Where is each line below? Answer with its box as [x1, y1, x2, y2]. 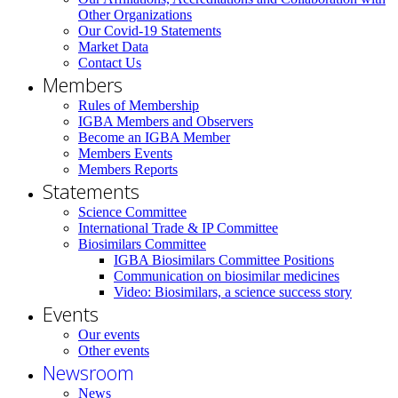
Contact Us [78, 54, 141, 70]
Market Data [78, 38, 148, 54]
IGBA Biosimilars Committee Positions [114, 251, 334, 267]
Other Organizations [78, 6, 192, 22]
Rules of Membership [78, 97, 199, 113]
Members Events [78, 145, 172, 161]
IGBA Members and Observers [78, 113, 253, 129]
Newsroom [43, 358, 134, 386]
